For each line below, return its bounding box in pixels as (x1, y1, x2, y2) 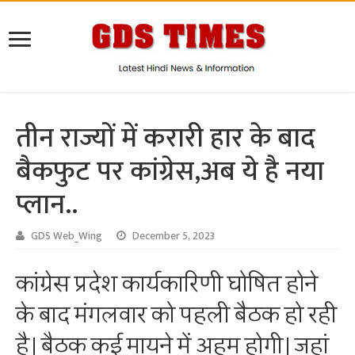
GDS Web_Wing (31, 227, 103, 246)
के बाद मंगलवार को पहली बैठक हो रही (16, 296, 338, 336)
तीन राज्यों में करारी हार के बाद (16, 115, 316, 162)
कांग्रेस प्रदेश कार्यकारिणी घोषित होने (16, 265, 319, 305)
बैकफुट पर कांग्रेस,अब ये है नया (16, 148, 325, 196)
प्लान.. (16, 181, 78, 229)
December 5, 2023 (132, 227, 216, 246)
